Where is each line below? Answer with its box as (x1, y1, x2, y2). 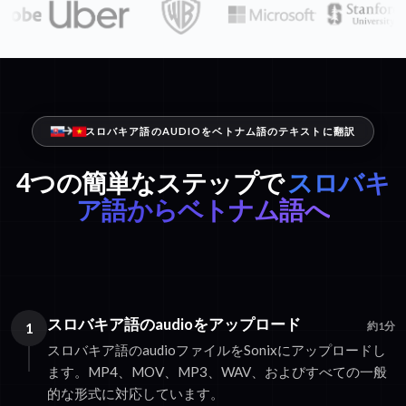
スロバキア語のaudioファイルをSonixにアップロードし (47, 342, 386, 359)
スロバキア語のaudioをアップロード (47, 314, 301, 334)
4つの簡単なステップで (16, 167, 284, 198)
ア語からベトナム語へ (76, 194, 330, 226)
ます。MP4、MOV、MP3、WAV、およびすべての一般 (47, 363, 387, 381)
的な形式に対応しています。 (47, 385, 224, 402)
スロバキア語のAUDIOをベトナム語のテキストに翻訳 (84, 125, 355, 138)
